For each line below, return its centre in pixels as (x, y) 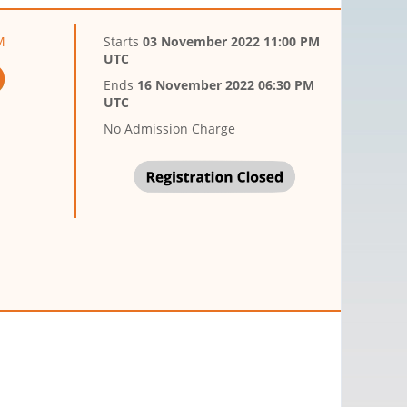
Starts (124, 42)
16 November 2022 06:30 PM (226, 85)
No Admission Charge (170, 129)
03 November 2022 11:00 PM (232, 42)
